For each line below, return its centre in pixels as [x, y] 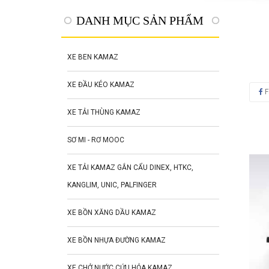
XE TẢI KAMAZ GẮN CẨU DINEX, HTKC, [130, 168]
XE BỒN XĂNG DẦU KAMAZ [112, 213]
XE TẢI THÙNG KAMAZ [104, 113]
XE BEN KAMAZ [93, 57]
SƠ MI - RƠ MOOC [96, 140]
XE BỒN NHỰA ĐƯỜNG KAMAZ [116, 240]
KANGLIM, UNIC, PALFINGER [112, 185]
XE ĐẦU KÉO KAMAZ [101, 85]
